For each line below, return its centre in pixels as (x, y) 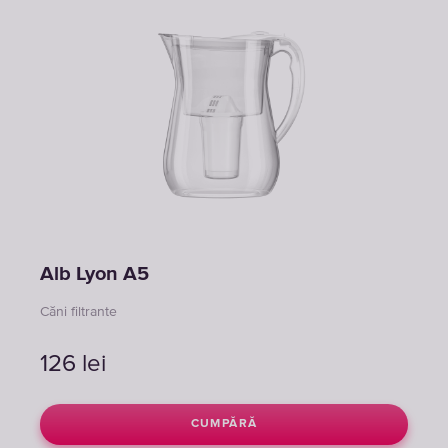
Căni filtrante (78, 312)
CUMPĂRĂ (224, 423)
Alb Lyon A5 (94, 274)
